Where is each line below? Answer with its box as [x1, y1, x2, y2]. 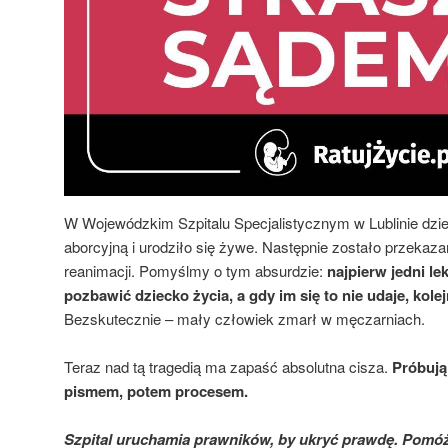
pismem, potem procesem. [64, 379, 248, 402]
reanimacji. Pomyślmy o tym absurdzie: [64, 259, 327, 281]
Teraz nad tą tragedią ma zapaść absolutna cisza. [64, 355, 392, 377]
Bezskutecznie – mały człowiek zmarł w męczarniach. [64, 307, 425, 329]
